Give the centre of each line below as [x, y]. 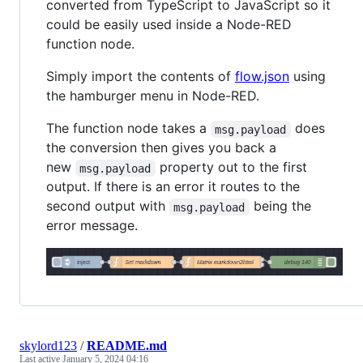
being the [282, 206]
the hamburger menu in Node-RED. [153, 96]
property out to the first [233, 167]
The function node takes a [128, 128]
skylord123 [48, 345]
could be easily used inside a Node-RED [169, 25]
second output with [108, 206]
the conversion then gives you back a [161, 148]
